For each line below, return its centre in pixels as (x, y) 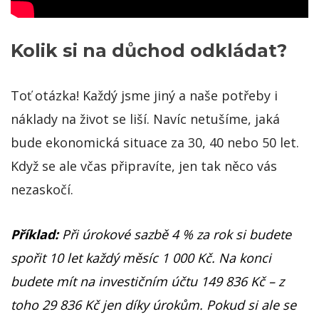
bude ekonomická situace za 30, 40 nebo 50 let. (155, 142)
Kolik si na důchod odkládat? (149, 50)
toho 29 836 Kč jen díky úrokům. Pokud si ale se (153, 304)
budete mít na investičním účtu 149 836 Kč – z (147, 281)
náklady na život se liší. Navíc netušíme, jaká (145, 119)
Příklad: (36, 234)
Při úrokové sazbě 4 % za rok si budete (177, 234)
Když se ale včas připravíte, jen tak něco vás (144, 166)
